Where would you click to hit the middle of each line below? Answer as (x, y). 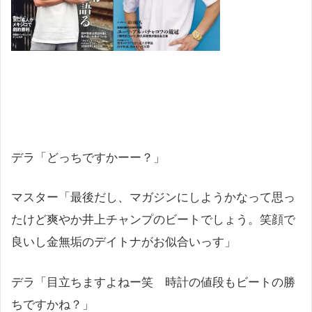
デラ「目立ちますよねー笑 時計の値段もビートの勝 (153, 282)
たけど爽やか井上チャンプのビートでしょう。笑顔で (153, 220)
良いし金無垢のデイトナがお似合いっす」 (124, 242)
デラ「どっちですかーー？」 (88, 157)
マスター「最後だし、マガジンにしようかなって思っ (153, 198)
